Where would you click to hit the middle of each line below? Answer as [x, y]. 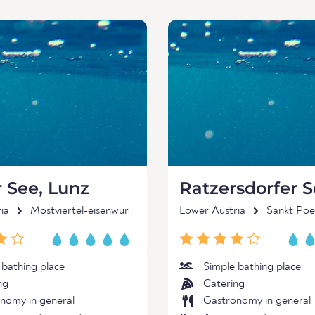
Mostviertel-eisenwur [79, 211]
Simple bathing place [252, 267]
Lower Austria [212, 211]
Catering [224, 284]
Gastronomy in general [257, 301]
